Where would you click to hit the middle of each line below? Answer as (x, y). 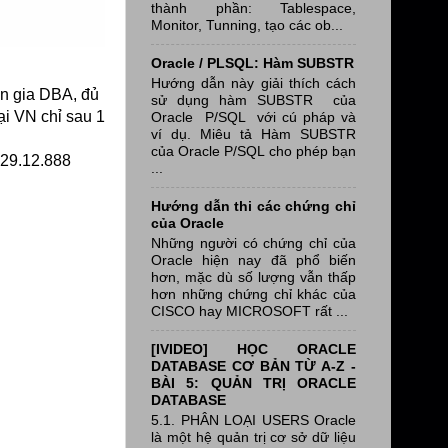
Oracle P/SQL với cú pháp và (253, 116)
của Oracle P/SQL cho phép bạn (253, 150)
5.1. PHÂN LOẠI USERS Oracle (253, 419)
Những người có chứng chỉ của (253, 242)
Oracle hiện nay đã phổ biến (253, 259)
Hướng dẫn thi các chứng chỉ (253, 205)
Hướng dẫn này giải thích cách (253, 82)
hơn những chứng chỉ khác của (253, 293)
